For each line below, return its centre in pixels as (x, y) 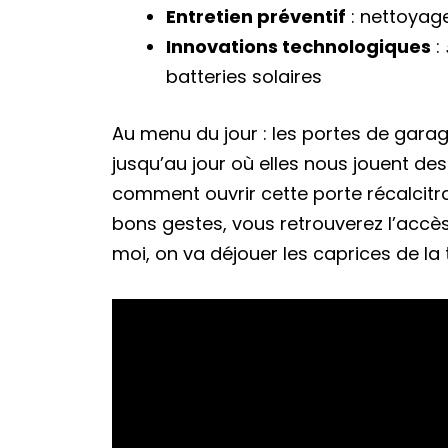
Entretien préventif (256, 16)
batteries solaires (244, 76)
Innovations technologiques (298, 46)
